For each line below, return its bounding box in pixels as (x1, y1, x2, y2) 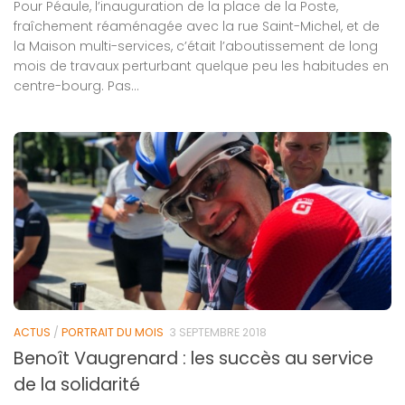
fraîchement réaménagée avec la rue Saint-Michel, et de (14, 16, 380, 35)
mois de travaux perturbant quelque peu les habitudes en (14, 56, 389, 75)
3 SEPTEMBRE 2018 (169, 324, 267, 340)
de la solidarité (14, 372, 140, 397)
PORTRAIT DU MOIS (61, 324, 164, 340)
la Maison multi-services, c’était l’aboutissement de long (14, 36, 378, 55)
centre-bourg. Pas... (14, 76, 139, 95)
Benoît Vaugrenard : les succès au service (14, 345, 373, 371)
